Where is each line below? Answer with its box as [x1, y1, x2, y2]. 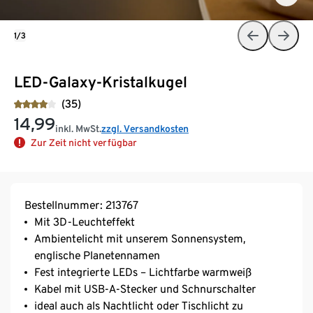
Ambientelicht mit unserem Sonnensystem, [34, 231, 246, 245]
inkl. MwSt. [55, 122, 101, 134]
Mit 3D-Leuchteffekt [34, 214, 135, 228]
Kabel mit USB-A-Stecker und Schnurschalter [34, 282, 256, 296]
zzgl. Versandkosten [101, 122, 189, 134]
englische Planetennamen [34, 248, 160, 262]
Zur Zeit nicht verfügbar [31, 136, 137, 148]
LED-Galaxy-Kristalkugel [14, 72, 187, 91]
